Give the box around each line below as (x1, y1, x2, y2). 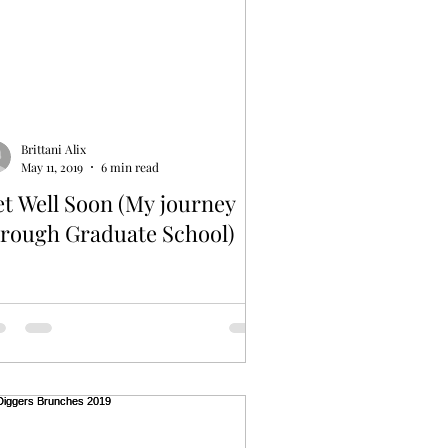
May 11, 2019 (21, 158, 83, 175)
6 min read (101, 158, 159, 175)
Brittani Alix (21, 141, 86, 158)
